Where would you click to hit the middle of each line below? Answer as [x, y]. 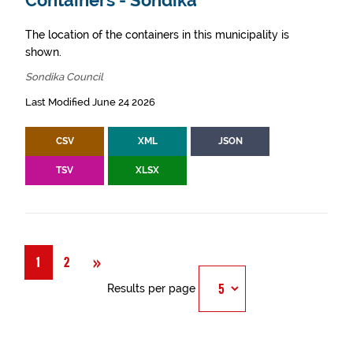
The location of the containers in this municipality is [157, 35]
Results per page [151, 288]
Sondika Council [64, 77]
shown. [43, 52]
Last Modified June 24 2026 [90, 102]
